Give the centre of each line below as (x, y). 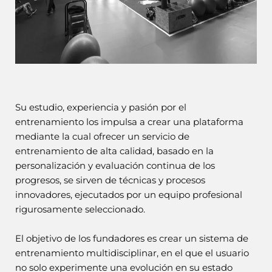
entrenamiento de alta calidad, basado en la (114, 151)
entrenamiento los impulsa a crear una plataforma (129, 122)
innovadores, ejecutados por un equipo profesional (129, 195)
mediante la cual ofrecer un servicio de (102, 136)
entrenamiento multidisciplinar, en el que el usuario (132, 253)
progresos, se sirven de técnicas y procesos (110, 180)
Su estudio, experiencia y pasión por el (101, 107)
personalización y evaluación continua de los (115, 165)
